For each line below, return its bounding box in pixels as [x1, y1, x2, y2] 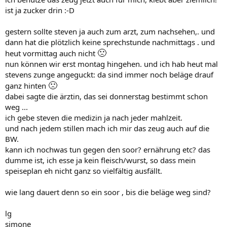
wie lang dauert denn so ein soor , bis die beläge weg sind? [5, 187, 211, 197]
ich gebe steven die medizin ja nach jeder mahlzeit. [5, 112, 182, 123]
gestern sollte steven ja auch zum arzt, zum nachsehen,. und [5, 26, 215, 36]
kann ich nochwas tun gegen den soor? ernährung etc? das [5, 144, 210, 155]
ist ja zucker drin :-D [5, 5, 74, 15]
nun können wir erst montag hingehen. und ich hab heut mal [5, 59, 218, 69]
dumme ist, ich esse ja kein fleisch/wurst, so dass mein [5, 155, 196, 165]
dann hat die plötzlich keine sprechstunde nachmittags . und [5, 37, 215, 47]
